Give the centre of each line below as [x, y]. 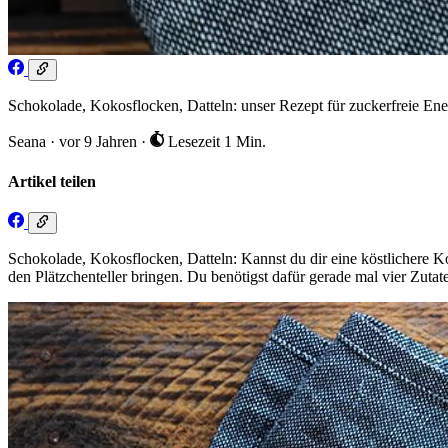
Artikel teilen [52, 181]
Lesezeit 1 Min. [214, 142]
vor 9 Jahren [100, 142]
